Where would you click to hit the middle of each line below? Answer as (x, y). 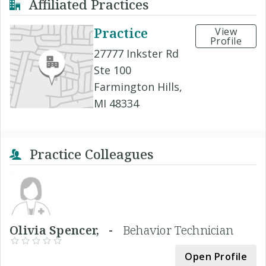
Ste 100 (113, 70)
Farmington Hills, (138, 86)
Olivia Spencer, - (66, 230)
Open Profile (216, 256)
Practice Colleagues (90, 153)
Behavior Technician (178, 230)
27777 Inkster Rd (136, 53)
